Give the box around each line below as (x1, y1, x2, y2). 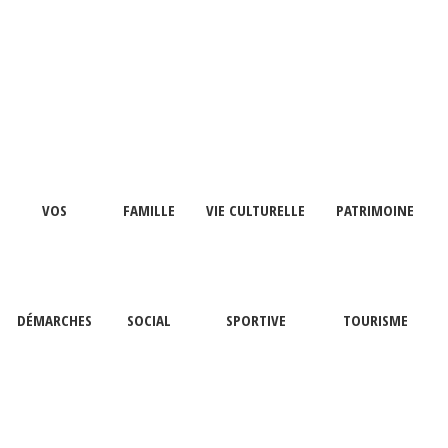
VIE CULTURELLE (206, 200, 305, 220)
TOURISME (342, 310, 408, 330)
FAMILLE (123, 200, 175, 220)
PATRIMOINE (336, 200, 414, 220)
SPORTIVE (225, 310, 286, 330)
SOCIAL (127, 310, 171, 330)
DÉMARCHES (17, 310, 92, 330)
